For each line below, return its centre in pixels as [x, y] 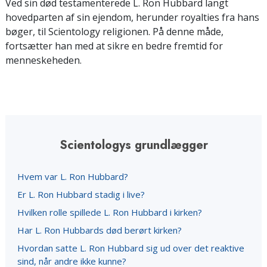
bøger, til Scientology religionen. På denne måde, [114, 32]
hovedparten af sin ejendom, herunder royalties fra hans [132, 17]
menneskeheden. [44, 60]
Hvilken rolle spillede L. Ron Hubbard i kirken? [110, 212]
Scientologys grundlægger [133, 145]
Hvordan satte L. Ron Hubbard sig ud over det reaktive [131, 248]
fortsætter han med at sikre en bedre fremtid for [114, 46]
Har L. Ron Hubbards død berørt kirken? [100, 230]
